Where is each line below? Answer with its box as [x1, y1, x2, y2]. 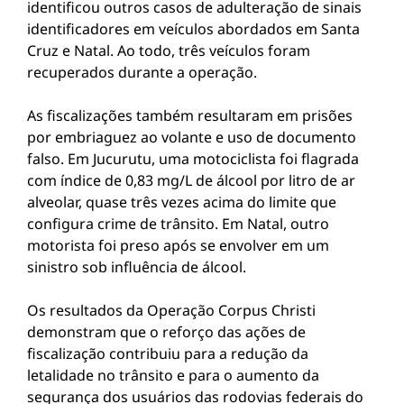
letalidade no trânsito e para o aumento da [27, 365, 319, 385]
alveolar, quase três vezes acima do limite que [27, 192, 336, 212]
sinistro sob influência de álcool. [27, 257, 246, 277]
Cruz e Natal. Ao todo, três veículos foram [27, 41, 310, 60]
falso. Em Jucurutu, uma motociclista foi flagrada [27, 149, 359, 169]
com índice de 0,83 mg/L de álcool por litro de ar [27, 170, 355, 190]
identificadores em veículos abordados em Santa [27, 19, 360, 39]
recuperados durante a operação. [27, 62, 257, 82]
